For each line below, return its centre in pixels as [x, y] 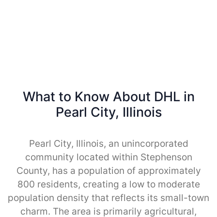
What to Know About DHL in [108, 96]
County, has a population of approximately [108, 170]
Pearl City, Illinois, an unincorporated [108, 143]
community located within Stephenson [108, 157]
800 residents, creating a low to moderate [108, 184]
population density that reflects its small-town [108, 198]
